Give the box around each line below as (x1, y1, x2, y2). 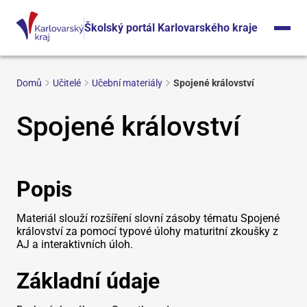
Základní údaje (16, 268, 160, 294)
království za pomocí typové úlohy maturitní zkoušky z (16, 225, 278, 238)
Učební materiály (92, 77, 162, 88)
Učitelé (53, 77, 81, 88)
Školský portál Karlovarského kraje (84, 21, 258, 34)
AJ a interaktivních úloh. (16, 238, 133, 251)
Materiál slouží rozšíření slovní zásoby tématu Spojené (16, 212, 280, 225)
